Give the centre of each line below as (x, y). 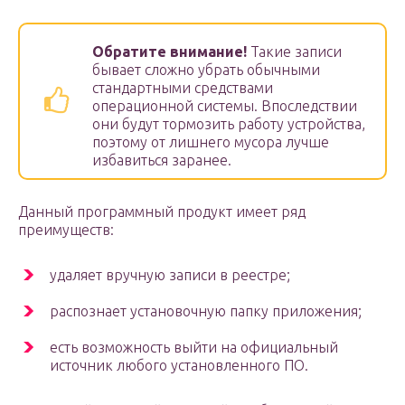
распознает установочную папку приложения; (206, 311)
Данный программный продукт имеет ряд (162, 212)
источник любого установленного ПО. (179, 366)
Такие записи (294, 52)
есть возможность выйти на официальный (194, 348)
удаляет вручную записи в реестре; (170, 275)
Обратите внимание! (170, 52)
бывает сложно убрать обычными (206, 70)
